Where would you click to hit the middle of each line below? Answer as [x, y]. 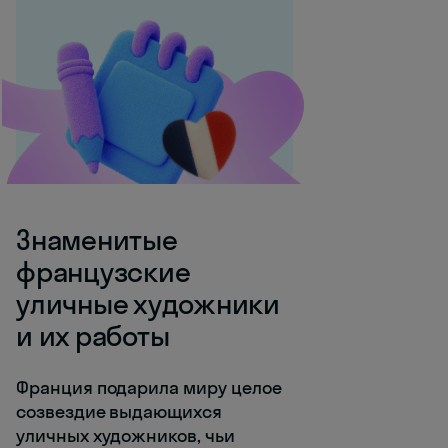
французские [103, 271]
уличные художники [148, 303]
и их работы [93, 335]
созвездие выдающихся [119, 411]
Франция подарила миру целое [149, 387]
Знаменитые [97, 239]
